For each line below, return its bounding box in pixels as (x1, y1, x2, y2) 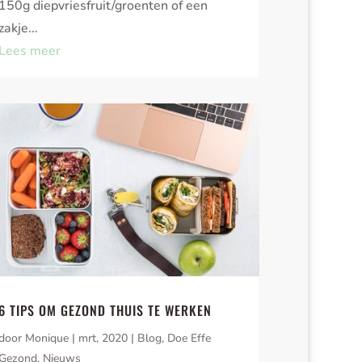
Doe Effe (167, 330, 212, 347)
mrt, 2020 (78, 330, 128, 347)
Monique (25, 330, 69, 347)
